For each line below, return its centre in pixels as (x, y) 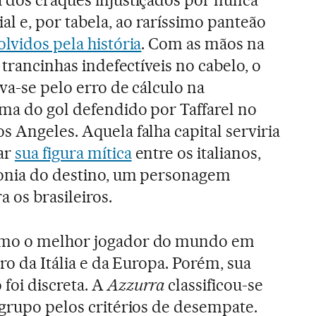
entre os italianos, (196, 153)
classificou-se (214, 285)
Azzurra (136, 285)
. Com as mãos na (203, 43)
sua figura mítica (73, 153)
